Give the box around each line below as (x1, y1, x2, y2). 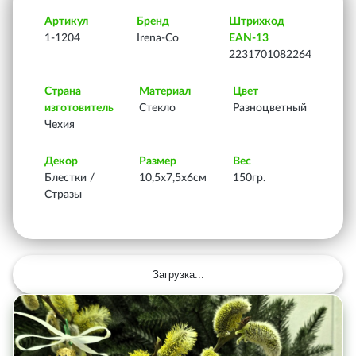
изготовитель (44, 102, 114, 114)
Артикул (44, 15, 88, 27)
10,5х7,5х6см (138, 172, 207, 184)
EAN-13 (229, 32, 269, 44)
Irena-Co (137, 32, 179, 44)
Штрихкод (229, 15, 284, 27)
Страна (44, 85, 81, 97)
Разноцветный (233, 102, 308, 114)
